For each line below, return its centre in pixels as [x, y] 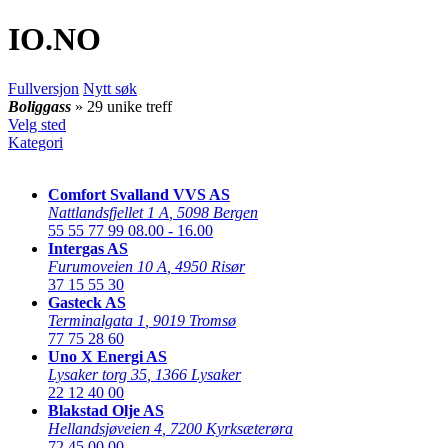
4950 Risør [210, 266]
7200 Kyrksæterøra [231, 428]
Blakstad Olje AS [106, 410]
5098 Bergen [217, 212]
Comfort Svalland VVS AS [139, 194]
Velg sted [37, 124]
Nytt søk [110, 88]
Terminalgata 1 [96, 320]
